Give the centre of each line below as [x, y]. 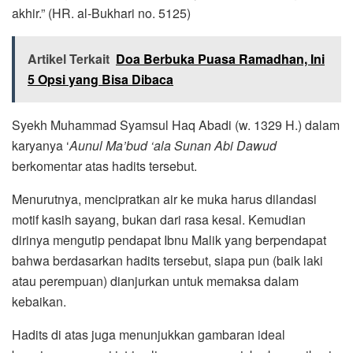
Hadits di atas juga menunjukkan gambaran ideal [149, 335]
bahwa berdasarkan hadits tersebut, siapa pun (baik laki [167, 261]
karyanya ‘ [41, 146]
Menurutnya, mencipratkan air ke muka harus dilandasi [164, 199]
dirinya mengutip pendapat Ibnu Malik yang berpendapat [169, 240]
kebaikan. [39, 302]
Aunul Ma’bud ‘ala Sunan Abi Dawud [173, 146]
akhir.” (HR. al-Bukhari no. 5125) [101, 13]
